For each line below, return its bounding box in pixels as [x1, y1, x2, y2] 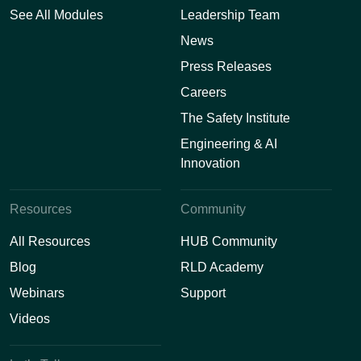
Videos [10, 311, 50, 326]
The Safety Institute [180, 110, 290, 125]
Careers [180, 85, 226, 99]
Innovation [180, 156, 240, 170]
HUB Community [180, 234, 277, 248]
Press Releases [180, 59, 272, 73]
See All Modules [10, 7, 103, 22]
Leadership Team [180, 7, 280, 22]
